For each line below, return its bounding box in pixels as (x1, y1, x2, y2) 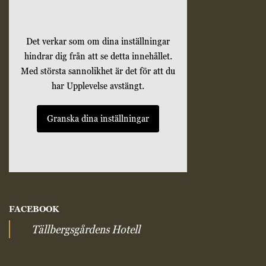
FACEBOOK (9, 204, 59, 214)
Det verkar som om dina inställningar (26, 36, 170, 47)
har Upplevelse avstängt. (52, 80, 144, 92)
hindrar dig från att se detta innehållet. (24, 50, 172, 62)
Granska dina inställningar (47, 113, 149, 125)
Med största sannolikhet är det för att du (21, 65, 175, 77)
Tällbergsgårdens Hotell (31, 223, 140, 236)
